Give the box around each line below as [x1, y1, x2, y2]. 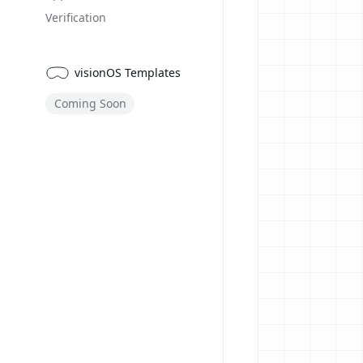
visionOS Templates [75, 65, 181, 81]
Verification [45, 10, 106, 25]
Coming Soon [53, 96, 126, 112]
